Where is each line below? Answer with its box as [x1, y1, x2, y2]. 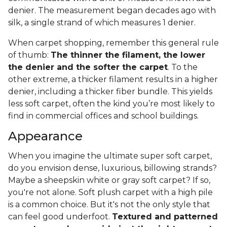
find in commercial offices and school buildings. [8, 111, 201, 121]
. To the [168, 62, 198, 72]
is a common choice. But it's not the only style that [8, 200, 210, 210]
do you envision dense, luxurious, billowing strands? [8, 163, 217, 173]
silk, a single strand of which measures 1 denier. [8, 18, 198, 28]
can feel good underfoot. [8, 212, 112, 222]
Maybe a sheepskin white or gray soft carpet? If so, [8, 175, 210, 185]
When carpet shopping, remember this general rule [8, 38, 219, 48]
